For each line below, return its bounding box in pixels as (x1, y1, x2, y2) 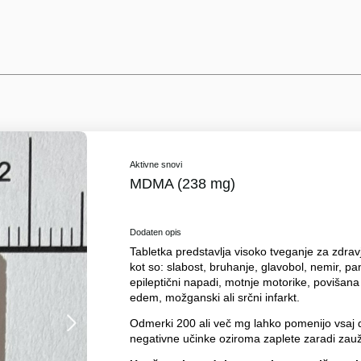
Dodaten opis (129, 227, 181, 238)
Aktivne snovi (129, 160, 182, 170)
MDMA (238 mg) (129, 176, 235, 193)
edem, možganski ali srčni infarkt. (129, 290, 300, 304)
